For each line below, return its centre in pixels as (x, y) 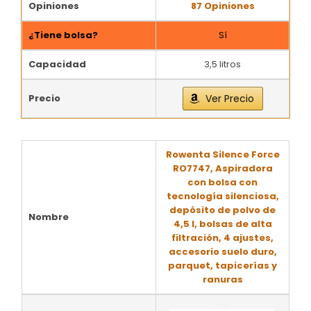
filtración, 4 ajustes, (222, 238)
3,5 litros (222, 64)
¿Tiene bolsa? (63, 35)
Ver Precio (229, 99)
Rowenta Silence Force (222, 154)
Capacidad (57, 64)
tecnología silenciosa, (222, 196)
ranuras (222, 279)
